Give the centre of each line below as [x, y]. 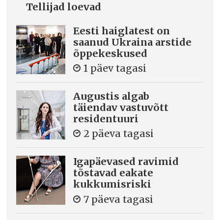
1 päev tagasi [115, 68]
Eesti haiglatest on [122, 30]
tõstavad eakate [113, 173]
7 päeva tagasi [119, 199]
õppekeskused [110, 53]
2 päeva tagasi [119, 134]
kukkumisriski [112, 184]
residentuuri [106, 118]
